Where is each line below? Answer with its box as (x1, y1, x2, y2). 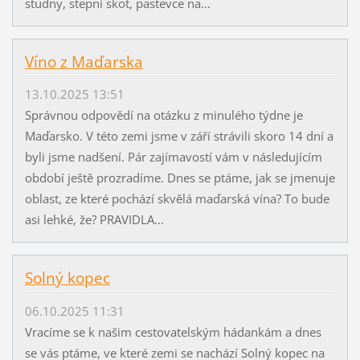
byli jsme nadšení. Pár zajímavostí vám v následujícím (24, 149, 322, 166)
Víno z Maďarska (24, 51, 143, 73)
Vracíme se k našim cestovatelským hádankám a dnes (24, 323, 321, 340)
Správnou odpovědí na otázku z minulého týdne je (24, 107, 303, 124)
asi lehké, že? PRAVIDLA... (24, 211, 164, 228)
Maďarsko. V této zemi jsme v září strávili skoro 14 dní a (24, 128, 333, 145)
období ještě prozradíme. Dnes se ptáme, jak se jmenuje (24, 170, 335, 186)
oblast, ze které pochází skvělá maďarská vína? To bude (24, 190, 329, 207)
